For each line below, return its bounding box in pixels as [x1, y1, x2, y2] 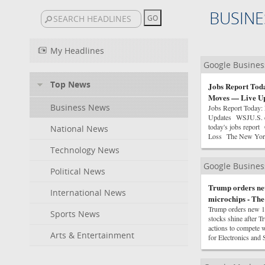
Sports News [50, 208, 100, 219]
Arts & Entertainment [50, 230, 134, 241]
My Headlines [50, 45, 104, 56]
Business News [50, 102, 110, 113]
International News [50, 187, 126, 198]
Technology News [50, 144, 119, 156]
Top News [50, 79, 91, 90]
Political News [50, 166, 105, 177]
